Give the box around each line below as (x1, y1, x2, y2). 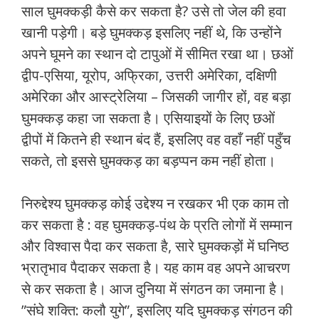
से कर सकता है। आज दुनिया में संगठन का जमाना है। (21, 279, 286, 299)
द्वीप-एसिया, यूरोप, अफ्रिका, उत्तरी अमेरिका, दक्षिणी (21, 66, 277, 85)
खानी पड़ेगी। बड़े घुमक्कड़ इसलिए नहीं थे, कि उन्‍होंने (21, 23, 281, 43)
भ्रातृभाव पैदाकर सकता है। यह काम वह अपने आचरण (21, 258, 290, 278)
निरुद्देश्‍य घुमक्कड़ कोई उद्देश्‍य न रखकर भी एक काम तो (21, 194, 289, 214)
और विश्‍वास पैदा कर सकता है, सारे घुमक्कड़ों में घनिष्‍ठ (21, 236, 289, 256)
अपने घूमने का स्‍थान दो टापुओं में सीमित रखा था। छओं (21, 44, 293, 64)
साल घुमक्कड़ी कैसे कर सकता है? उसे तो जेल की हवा (21, 1, 286, 21)
